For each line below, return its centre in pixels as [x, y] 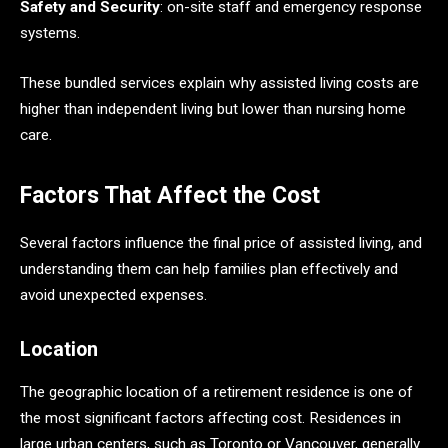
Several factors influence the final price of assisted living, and [221, 243]
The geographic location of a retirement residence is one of [216, 391]
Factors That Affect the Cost [170, 196]
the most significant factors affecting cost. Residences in [210, 417]
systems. [50, 33]
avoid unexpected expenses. [113, 295]
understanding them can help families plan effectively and [209, 269]
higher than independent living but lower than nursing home [213, 109]
